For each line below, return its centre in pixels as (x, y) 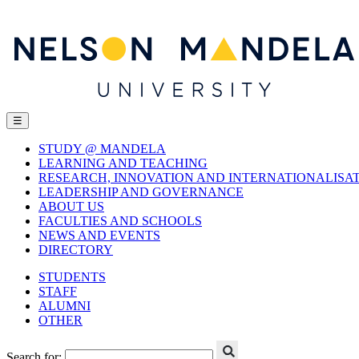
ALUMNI (65, 306)
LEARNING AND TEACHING (123, 163)
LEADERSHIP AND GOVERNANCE (141, 192)
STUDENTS (72, 277)
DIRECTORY (76, 250)
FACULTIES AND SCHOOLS (120, 221)
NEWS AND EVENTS (99, 235)
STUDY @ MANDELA (102, 149)
